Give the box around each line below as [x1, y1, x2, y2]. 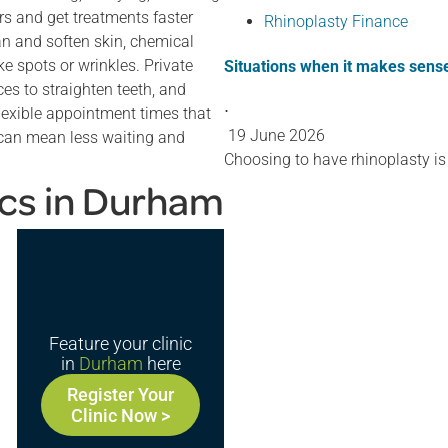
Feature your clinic [49, 332, 193, 354]
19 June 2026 [228, 126, 325, 146]
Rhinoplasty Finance [264, 11, 408, 31]
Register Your [67, 383, 175, 405]
